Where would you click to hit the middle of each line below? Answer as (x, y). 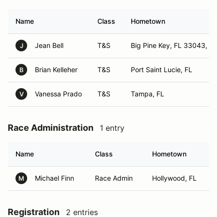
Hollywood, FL (174, 178)
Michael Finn (54, 178)
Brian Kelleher (56, 70)
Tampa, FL (147, 94)
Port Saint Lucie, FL (162, 70)
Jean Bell (49, 45)
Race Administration (51, 128)
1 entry (112, 128)
